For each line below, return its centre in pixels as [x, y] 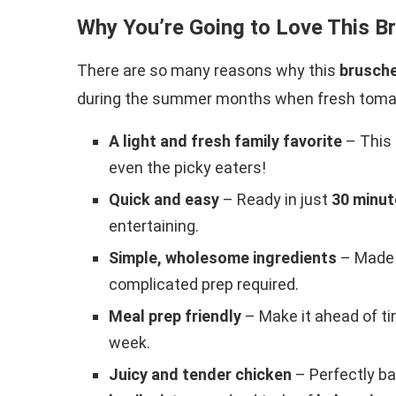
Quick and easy [164, 200]
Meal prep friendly [175, 316]
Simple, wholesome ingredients [223, 258]
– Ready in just [275, 200]
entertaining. [154, 226]
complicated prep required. [204, 285]
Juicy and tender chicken [200, 375]
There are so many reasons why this [208, 71]
